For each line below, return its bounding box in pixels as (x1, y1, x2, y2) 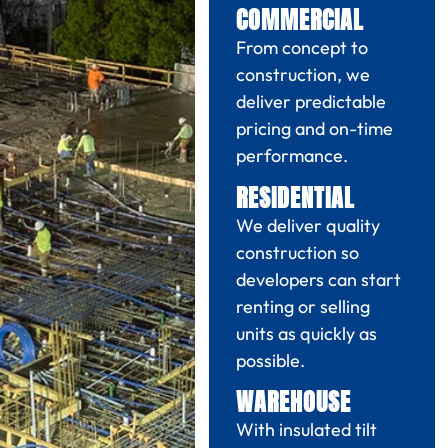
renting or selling (235, 294, 370, 318)
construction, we (235, 63, 370, 87)
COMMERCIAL (235, 2, 364, 39)
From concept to (235, 36, 368, 60)
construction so (235, 240, 359, 264)
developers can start (235, 267, 401, 291)
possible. (235, 348, 305, 372)
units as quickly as (235, 321, 377, 345)
